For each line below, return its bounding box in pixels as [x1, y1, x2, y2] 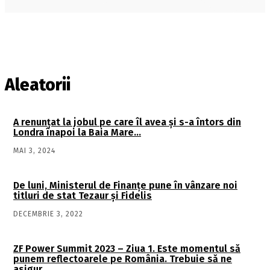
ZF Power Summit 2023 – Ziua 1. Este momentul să [13, 243, 240, 255]
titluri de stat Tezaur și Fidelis [13, 190, 152, 202]
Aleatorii [5, 75, 71, 95]
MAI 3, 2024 [13, 146, 55, 155]
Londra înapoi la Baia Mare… [13, 127, 141, 139]
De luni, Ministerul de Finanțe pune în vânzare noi [13, 180, 237, 192]
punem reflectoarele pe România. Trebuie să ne [13, 253, 232, 265]
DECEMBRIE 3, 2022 [13, 210, 83, 219]
